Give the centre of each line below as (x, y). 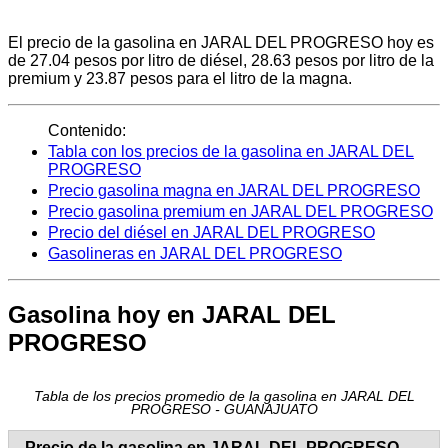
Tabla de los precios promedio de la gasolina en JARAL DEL (224, 397)
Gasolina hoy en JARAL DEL (172, 314)
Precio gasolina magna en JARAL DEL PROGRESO (234, 191)
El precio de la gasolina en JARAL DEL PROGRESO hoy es (221, 43)
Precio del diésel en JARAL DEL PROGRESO (211, 233)
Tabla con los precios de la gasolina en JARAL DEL (231, 152)
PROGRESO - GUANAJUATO (224, 410)
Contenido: (87, 131)
